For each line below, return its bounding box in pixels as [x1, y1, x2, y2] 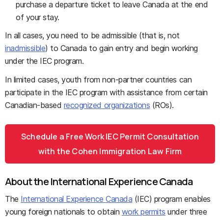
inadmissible [5, 43, 46, 53]
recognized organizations [63, 100, 150, 110]
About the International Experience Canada [5, 175, 193, 188]
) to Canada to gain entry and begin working [45, 43, 198, 53]
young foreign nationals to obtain [5, 207, 122, 217]
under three [165, 207, 207, 217]
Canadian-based [5, 100, 64, 110]
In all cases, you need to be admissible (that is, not [5, 30, 180, 40]
